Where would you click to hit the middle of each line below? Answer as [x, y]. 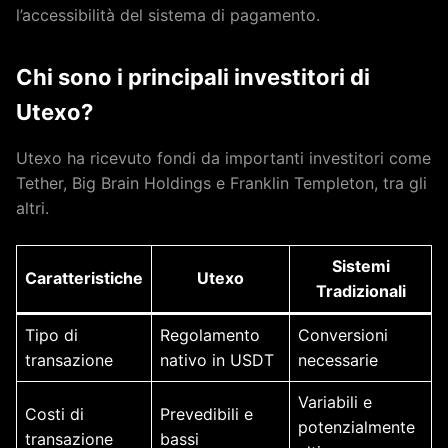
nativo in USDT [217, 360]
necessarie [338, 360]
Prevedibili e [206, 414]
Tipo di [51, 335]
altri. [32, 208]
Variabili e [335, 402]
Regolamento [210, 335]
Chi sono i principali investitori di [193, 77]
